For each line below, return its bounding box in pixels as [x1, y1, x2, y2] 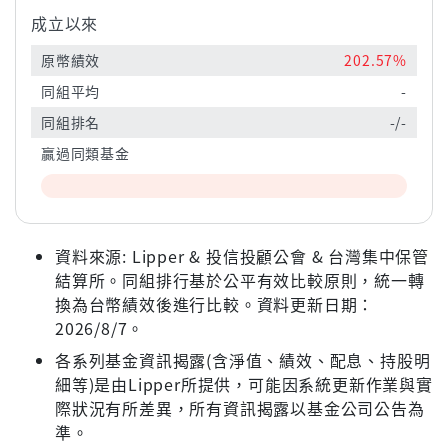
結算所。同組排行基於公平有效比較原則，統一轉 [55, 268, 425, 293]
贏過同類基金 [41, 143, 130, 164]
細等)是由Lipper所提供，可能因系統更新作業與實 [55, 372, 433, 397]
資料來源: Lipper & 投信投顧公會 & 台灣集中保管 [55, 244, 429, 269]
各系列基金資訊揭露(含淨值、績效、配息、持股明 [55, 348, 431, 373]
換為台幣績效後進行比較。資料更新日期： [55, 292, 375, 317]
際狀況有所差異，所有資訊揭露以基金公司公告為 [55, 396, 425, 421]
